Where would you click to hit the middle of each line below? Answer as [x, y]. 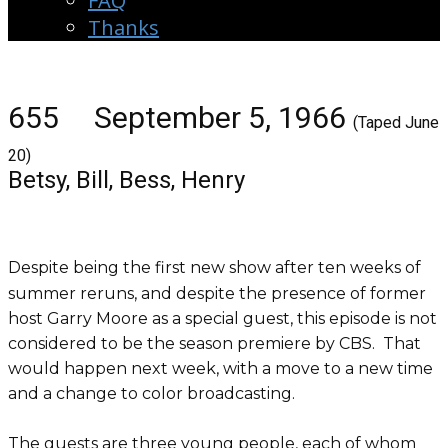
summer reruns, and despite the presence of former [217, 293]
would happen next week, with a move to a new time [220, 368]
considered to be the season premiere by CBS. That [214, 343]
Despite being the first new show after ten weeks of [214, 267]
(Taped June [396, 122]
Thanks [123, 27]
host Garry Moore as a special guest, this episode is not [222, 318]
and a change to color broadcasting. [157, 393]
